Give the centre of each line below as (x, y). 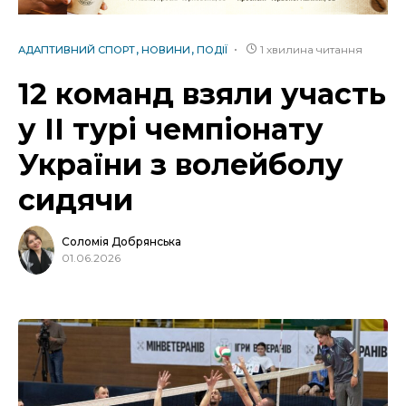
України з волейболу (181, 164)
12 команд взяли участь (202, 93)
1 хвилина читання (311, 49)
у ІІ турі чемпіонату (171, 129)
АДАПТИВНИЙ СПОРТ (77, 49)
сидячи (80, 199)
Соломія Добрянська (121, 242)
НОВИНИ (166, 49)
